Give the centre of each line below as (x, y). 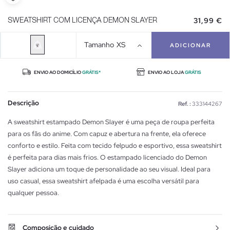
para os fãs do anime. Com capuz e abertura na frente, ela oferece (107, 133)
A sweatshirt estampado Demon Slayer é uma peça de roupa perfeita (111, 122)
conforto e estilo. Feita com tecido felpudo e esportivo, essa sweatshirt (115, 145)
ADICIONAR (191, 45)
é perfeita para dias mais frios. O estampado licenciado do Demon (107, 157)
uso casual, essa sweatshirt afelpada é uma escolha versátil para (103, 181)
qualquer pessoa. (33, 193)
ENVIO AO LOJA (166, 72)
